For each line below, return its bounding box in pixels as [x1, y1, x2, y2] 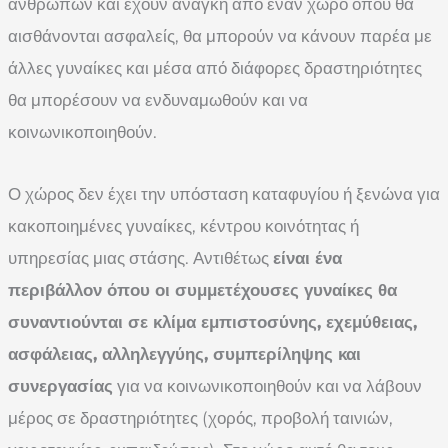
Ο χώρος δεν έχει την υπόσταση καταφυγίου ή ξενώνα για [8, 184, 440, 205]
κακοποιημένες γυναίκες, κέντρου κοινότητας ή [8, 216, 359, 237]
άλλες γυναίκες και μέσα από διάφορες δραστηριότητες [8, 58, 422, 79]
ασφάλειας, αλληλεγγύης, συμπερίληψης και [8, 344, 361, 365]
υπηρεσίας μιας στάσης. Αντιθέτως [8, 248, 273, 269]
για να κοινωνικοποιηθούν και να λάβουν [113, 376, 422, 397]
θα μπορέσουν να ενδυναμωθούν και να [8, 90, 308, 111]
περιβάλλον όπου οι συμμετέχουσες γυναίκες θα [8, 280, 397, 301]
